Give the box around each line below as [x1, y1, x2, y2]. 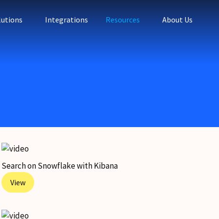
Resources [106, 15, 140, 24]
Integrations [45, 15, 88, 24]
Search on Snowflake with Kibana [1, 160, 118, 171]
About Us [162, 15, 193, 24]
